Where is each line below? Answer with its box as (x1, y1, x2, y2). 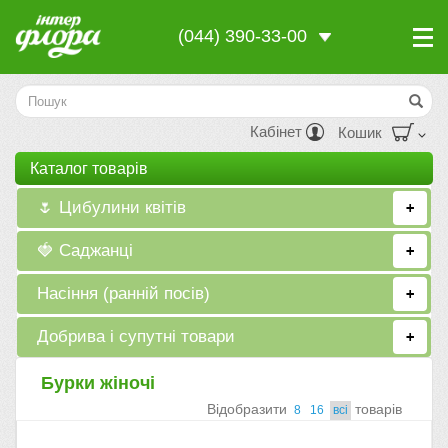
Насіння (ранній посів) (37, 284, 211, 303)
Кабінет (250, 123, 306, 140)
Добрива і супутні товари (37, 327, 236, 346)
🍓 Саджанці (37, 241, 134, 260)
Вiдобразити (207, 401, 291, 417)
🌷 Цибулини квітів (37, 198, 187, 217)
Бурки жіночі (41, 373, 155, 393)
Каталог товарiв (30, 160, 148, 177)
